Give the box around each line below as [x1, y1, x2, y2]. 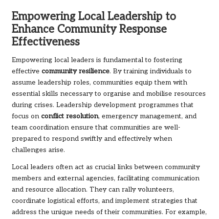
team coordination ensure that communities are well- [12, 123, 180, 131]
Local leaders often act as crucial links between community [12, 163, 200, 171]
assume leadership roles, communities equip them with [12, 78, 187, 87]
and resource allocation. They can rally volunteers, [12, 185, 174, 194]
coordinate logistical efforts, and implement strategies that [12, 197, 197, 205]
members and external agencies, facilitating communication [12, 174, 199, 182]
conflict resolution [41, 112, 98, 120]
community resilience [42, 67, 109, 75]
